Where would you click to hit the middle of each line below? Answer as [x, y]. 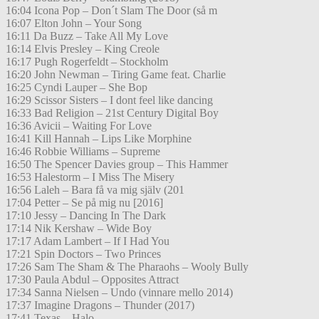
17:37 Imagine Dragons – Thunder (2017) [100, 305]
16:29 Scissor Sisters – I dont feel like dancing [109, 100]
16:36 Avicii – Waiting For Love [79, 126]
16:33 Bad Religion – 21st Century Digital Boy [112, 113]
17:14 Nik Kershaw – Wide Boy [79, 229]
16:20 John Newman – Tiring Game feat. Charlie [116, 75]
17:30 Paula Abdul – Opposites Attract [92, 280]
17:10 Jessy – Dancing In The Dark [86, 216]
